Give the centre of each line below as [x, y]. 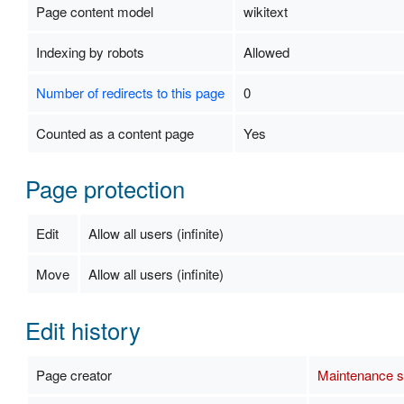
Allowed [266, 51]
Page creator [73, 374]
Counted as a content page [115, 133]
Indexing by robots [90, 51]
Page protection [105, 189]
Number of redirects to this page [130, 92]
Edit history [83, 330]
